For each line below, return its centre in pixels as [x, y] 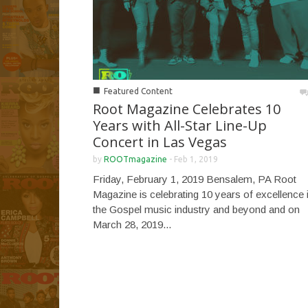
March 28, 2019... [132, 224]
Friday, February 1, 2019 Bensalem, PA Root [195, 179]
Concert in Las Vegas [160, 142]
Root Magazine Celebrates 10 [187, 109]
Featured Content [138, 91]
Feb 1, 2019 [196, 159]
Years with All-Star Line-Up [180, 125]
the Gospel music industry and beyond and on [196, 209]
